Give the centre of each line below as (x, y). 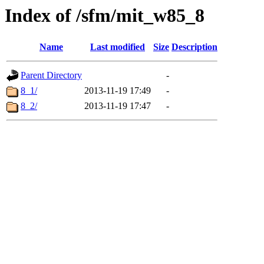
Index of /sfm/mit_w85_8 (105, 15)
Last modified (118, 47)
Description (194, 47)
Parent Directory (51, 75)
